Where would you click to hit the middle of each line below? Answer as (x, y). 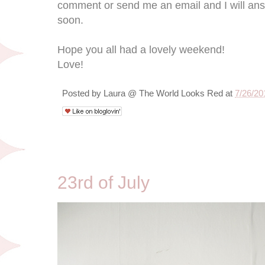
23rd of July (104, 183)
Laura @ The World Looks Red (163, 93)
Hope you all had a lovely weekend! (141, 49)
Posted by (83, 93)
